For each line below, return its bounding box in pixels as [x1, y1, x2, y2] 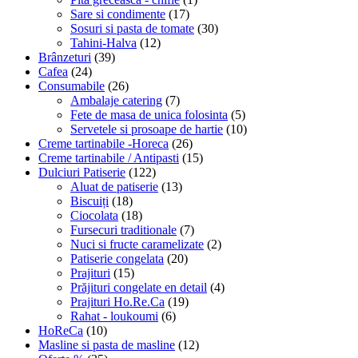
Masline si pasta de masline [38, 338, 175, 352]
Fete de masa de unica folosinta [70, 108, 228, 122]
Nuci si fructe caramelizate [70, 237, 204, 252]
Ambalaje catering [70, 93, 162, 108]
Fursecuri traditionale [70, 223, 177, 237]
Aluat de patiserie [70, 180, 158, 194]
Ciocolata [70, 209, 118, 223]
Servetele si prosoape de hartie [70, 122, 223, 137]
